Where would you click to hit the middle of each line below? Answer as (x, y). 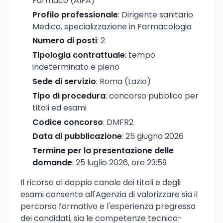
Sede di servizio (64, 81)
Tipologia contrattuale (79, 55)
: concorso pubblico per (152, 96)
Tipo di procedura (69, 96)
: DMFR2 (118, 122)
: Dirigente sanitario (156, 14)
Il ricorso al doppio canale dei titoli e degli (101, 183)
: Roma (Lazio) (123, 81)
